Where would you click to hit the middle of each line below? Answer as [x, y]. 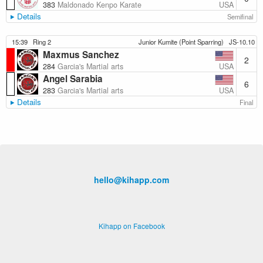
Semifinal [240, 16]
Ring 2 [42, 42]
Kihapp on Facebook [131, 226]
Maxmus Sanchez [81, 55]
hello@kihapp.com [131, 180]
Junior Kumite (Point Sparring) [182, 42]
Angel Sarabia [73, 79]
